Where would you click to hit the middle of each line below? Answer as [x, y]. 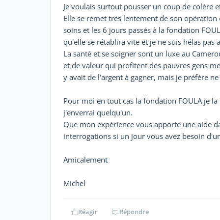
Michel [74, 183]
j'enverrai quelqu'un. [98, 112]
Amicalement [85, 159]
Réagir [88, 211]
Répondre [134, 211]
